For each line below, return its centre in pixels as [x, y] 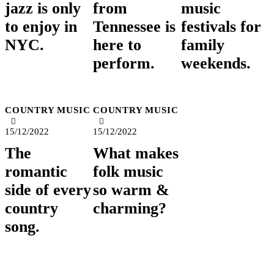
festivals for [221, 26]
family [202, 45]
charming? [129, 208]
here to [117, 45]
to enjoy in [41, 26]
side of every [48, 190]
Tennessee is [134, 26]
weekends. [216, 63]
